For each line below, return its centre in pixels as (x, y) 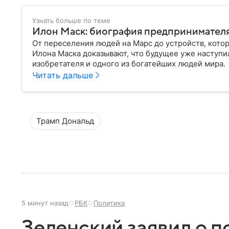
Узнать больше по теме (71, 20)
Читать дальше (63, 75)
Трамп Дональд (65, 121)
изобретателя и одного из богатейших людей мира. (129, 64)
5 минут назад (45, 203)
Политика (109, 203)
